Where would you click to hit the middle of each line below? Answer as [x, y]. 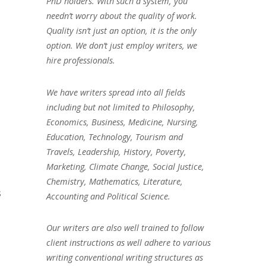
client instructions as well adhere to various [128, 243]
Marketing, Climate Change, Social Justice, [125, 166]
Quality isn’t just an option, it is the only [121, 30]
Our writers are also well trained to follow [125, 228]
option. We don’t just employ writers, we [121, 45]
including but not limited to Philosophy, [121, 107]
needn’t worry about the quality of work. [121, 15]
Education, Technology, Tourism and [114, 137]
